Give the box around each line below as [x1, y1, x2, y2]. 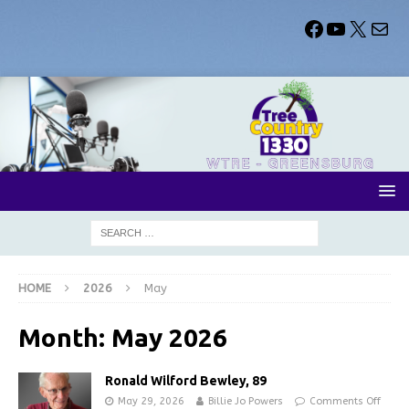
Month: [18, 322, 111, 351]
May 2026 [111, 322, 227, 351]
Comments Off [309, 394, 381, 407]
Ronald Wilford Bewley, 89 [105, 372, 267, 388]
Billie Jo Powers [208, 394, 283, 407]
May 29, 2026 [118, 394, 184, 407]
